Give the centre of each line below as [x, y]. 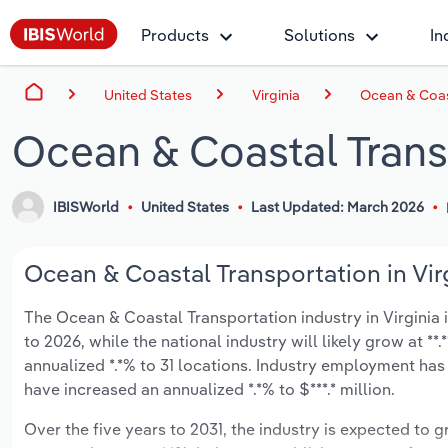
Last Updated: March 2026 [337, 207]
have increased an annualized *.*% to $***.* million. [209, 389]
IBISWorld [86, 207]
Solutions [319, 35]
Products [175, 35]
